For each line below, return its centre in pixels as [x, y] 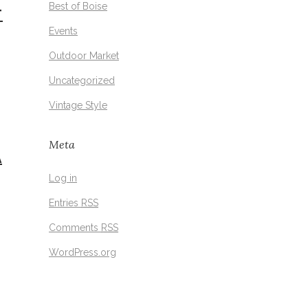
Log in [63, 178]
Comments [75, 228]
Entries [65, 203]
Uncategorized [82, 81]
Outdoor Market [84, 56]
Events [63, 31]
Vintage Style [78, 106]
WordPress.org [82, 253]
